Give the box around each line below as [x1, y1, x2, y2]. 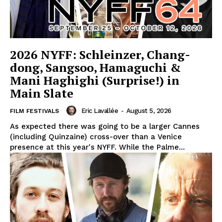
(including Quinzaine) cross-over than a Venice [10, 132, 182, 142]
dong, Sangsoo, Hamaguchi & [10, 59, 181, 76]
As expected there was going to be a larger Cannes [10, 122, 200, 131]
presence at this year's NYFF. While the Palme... [10, 143, 185, 152]
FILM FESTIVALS [10, 108, 59, 115]
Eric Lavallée [81, 107, 118, 114]
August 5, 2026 [126, 107, 171, 114]
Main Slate [10, 85, 73, 102]
